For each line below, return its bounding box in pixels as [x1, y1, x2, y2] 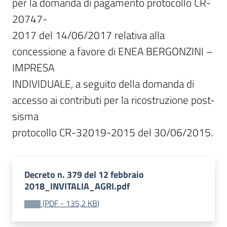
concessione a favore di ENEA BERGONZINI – [12, 43, 213, 59]
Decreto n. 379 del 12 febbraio [24, 168, 144, 181]
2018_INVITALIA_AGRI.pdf [24, 179, 130, 193]
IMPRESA [12, 59, 54, 75]
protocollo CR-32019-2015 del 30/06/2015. [12, 124, 213, 140]
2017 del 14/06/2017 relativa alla [12, 27, 165, 43]
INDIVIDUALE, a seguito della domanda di [12, 75, 194, 92]
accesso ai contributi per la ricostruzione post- [12, 92, 215, 108]
